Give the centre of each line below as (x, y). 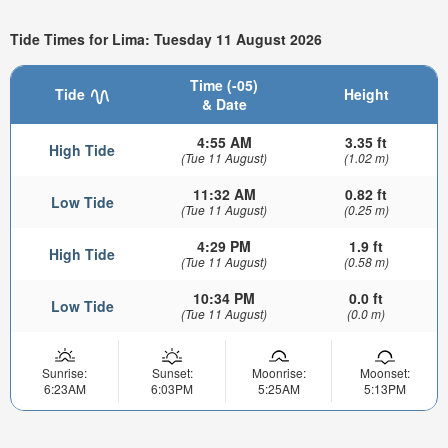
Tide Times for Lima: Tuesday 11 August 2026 (166, 38)
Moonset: (384, 373)
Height (366, 94)
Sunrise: (64, 373)
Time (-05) (224, 85)
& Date (224, 104)
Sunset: (172, 373)
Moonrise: (278, 373)
